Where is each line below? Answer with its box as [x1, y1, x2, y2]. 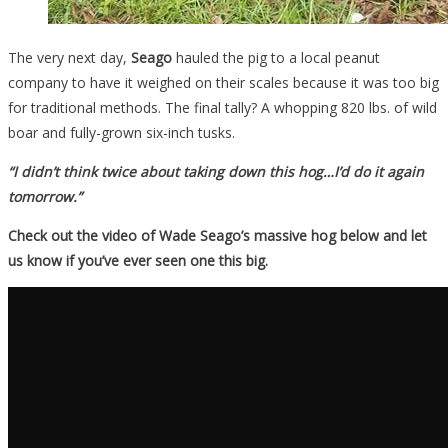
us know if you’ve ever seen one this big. [8, 250, 268, 270]
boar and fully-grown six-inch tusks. [8, 122, 235, 142]
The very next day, [8, 47, 131, 67]
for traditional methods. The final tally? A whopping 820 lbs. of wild [8, 97, 437, 117]
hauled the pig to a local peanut [172, 47, 380, 67]
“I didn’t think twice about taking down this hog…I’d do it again [8, 161, 424, 181]
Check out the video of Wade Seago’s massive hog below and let [8, 225, 427, 245]
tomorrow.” [8, 186, 82, 206]
